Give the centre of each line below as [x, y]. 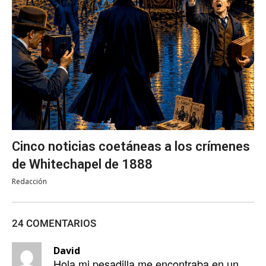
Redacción [29, 182]
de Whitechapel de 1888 [82, 164]
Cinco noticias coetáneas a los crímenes [131, 147]
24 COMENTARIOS [54, 224]
